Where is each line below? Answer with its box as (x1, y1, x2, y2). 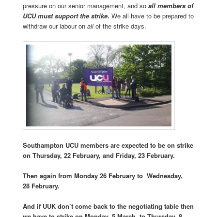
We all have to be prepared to (109, 11, 194, 20)
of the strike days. (93, 21, 146, 31)
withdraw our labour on (22, 21, 87, 31)
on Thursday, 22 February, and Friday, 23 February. (22, 151, 175, 160)
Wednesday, (144, 171, 183, 181)
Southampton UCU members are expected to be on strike (22, 140, 193, 150)
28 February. (22, 181, 60, 191)
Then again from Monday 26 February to (22, 171, 143, 181)
